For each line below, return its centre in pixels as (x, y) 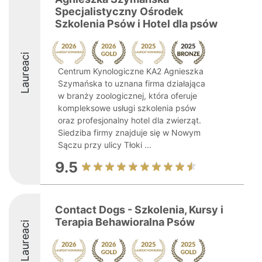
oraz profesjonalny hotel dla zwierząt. (130, 120)
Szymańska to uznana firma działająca (132, 83)
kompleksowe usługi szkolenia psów (127, 108)
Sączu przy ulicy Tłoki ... (105, 145)
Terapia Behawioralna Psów (125, 222)
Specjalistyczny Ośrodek (119, 11)
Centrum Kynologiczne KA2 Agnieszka (131, 71)
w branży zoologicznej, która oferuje (127, 96)
